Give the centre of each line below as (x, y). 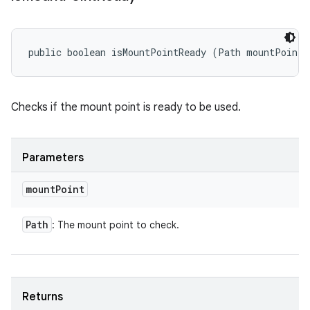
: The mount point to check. (116, 225)
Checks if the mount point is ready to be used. (126, 107)
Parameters (53, 158)
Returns (43, 297)
